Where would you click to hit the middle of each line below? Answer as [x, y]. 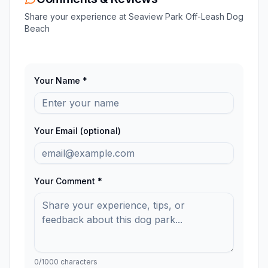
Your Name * [61, 80]
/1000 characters [68, 261]
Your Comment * [68, 181]
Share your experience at [77, 16]
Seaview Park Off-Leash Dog [186, 16]
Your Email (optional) [77, 130]
